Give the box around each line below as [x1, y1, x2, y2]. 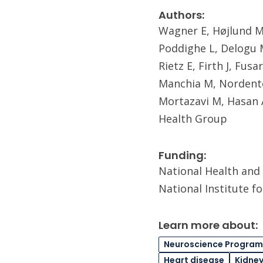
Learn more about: [159, 218, 258, 232]
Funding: [159, 148, 206, 163]
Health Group [159, 112, 227, 126]
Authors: [159, 8, 204, 22]
